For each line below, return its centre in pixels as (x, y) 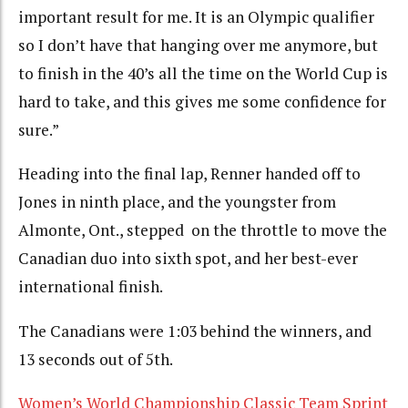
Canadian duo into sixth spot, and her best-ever (188, 259)
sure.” (39, 129)
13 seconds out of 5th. (96, 359)
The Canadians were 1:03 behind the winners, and (195, 331)
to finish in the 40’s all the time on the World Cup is (203, 73)
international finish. (91, 287)
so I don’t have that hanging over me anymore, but (198, 45)
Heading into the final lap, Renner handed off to (189, 174)
